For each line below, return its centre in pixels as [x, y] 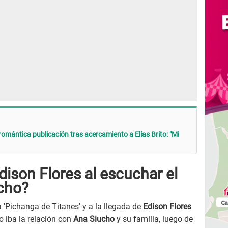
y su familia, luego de [154, 219]
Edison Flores [167, 207]
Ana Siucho [94, 219]
